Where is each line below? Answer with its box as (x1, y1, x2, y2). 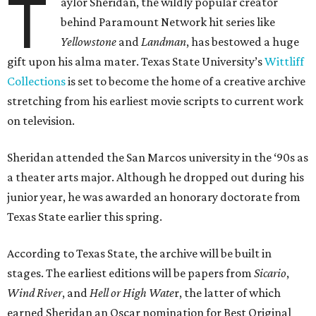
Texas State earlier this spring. (7, 209, 162, 224)
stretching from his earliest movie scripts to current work (7, 94, 303, 109)
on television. (7, 114, 75, 128)
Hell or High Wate (90, 286, 174, 300)
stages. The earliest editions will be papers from (7, 266, 254, 281)
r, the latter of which (174, 286, 281, 300)
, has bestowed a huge (186, 35, 300, 49)
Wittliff (265, 54, 304, 69)
